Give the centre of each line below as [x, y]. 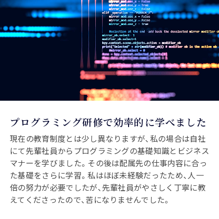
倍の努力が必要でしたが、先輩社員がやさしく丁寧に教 [108, 187]
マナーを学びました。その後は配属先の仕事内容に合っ [109, 163]
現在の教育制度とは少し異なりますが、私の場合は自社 [108, 138]
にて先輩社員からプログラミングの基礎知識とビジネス [110, 150]
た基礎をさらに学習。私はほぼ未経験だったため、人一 [107, 175]
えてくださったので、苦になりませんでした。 [90, 199]
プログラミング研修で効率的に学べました [108, 122]
